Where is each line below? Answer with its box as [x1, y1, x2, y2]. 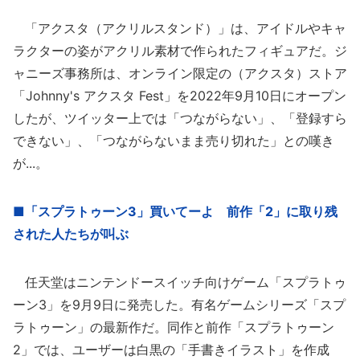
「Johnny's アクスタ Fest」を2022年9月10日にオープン [13, 88, 346, 104]
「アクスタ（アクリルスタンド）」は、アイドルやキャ [13, 20, 346, 36]
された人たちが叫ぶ [13, 226, 129, 242]
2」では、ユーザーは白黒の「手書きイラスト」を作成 [13, 342, 329, 358]
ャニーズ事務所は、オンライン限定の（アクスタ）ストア [13, 65, 347, 81]
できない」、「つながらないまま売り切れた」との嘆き [13, 133, 334, 149]
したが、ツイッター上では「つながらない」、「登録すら [13, 110, 347, 126]
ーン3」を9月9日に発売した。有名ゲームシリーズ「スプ [13, 297, 346, 313]
